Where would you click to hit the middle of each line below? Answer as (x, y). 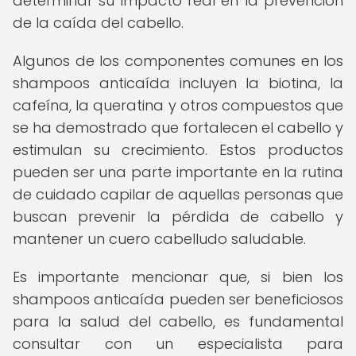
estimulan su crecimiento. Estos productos (178, 150)
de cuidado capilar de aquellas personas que (178, 194)
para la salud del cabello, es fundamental (178, 321)
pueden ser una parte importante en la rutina (178, 172)
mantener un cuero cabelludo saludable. (159, 239)
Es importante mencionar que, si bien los (178, 277)
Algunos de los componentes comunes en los (178, 61)
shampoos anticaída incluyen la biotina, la (178, 83)
